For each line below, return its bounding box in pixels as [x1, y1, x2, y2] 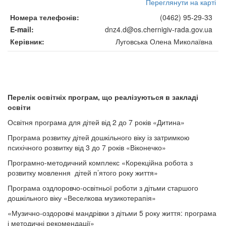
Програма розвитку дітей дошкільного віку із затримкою [8, 132, 190, 142]
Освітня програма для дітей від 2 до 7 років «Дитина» [8, 117, 185, 127]
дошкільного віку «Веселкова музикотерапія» [8, 193, 156, 203]
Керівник [10, 36, 42, 46]
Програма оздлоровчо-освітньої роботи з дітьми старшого [8, 183, 198, 193]
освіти [8, 102, 31, 112]
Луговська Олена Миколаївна [116, 36, 212, 46]
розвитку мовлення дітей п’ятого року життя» [8, 167, 158, 178]
